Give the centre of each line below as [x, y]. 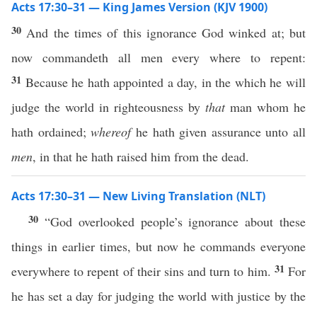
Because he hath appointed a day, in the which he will [166, 82]
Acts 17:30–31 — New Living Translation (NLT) [138, 196]
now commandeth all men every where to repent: [158, 57]
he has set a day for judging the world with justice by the [158, 296]
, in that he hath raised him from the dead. [141, 156]
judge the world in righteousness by [108, 107]
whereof [111, 132]
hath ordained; [51, 132]
